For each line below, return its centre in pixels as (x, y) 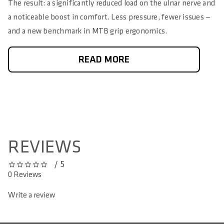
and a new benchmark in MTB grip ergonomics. (88, 31)
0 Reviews (25, 175)
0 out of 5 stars (32, 168)
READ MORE (104, 60)
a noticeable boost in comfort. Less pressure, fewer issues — (109, 17)
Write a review (31, 195)
